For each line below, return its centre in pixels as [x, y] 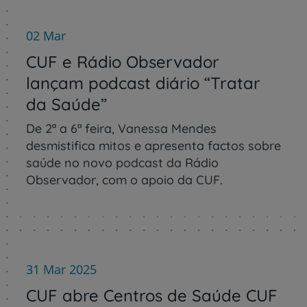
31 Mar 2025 [61, 269]
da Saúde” [66, 104]
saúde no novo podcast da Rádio [122, 162]
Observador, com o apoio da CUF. [124, 180]
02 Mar [46, 35]
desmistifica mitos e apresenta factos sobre [153, 145]
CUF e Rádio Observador [123, 61]
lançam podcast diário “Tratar [143, 83]
